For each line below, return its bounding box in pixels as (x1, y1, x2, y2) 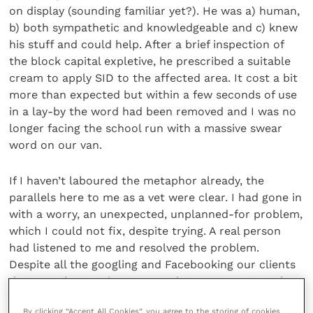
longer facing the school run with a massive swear (9, 122, 283, 136)
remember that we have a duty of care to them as (9, 291, 282, 305)
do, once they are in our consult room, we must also (9, 274, 297, 288)
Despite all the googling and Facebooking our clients (9, 257, 296, 271)
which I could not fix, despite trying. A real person (9, 224, 282, 238)
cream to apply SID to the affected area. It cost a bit (9, 71, 298, 85)
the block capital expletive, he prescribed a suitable (9, 54, 291, 68)
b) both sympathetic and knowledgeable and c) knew (9, 21, 298, 35)
